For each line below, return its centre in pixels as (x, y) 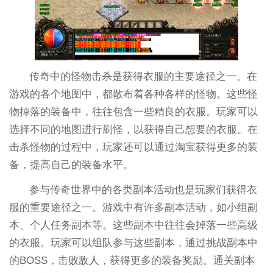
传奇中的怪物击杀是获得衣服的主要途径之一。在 (144, 76)
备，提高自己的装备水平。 (71, 165)
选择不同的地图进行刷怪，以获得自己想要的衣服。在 (133, 129)
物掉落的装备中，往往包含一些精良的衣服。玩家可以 (133, 112)
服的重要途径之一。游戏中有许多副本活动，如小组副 (133, 207)
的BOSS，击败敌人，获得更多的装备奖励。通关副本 (132, 260)
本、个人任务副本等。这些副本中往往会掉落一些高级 (133, 225)
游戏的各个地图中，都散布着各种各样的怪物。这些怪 (133, 94)
